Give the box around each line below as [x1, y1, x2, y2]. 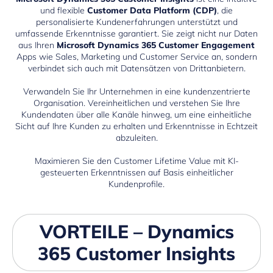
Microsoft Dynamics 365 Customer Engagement [57, 40, 255, 51]
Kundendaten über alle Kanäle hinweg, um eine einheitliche [21, 109, 252, 121]
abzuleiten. [115, 132, 158, 144]
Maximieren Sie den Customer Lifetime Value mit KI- [34, 155, 239, 167]
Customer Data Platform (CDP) [87, 5, 217, 16]
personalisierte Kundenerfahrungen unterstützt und [35, 16, 238, 28]
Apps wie [16, 51, 55, 63]
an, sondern [208, 51, 257, 63]
